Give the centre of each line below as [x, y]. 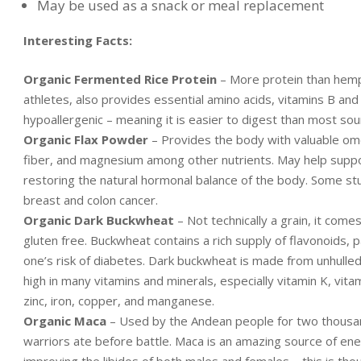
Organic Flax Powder [86, 139]
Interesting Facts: [78, 41]
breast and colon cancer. [91, 199]
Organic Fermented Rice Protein [120, 79]
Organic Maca [65, 320]
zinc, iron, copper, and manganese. [119, 300]
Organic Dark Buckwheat [99, 220]
